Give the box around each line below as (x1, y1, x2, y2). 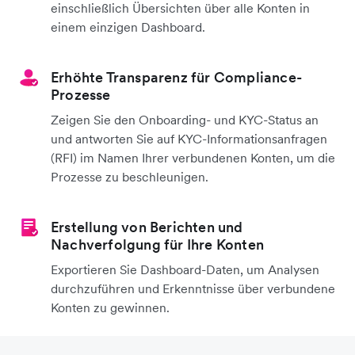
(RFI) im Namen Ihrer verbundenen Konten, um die (51, 150, 335, 166)
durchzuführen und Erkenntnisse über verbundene (51, 281, 335, 297)
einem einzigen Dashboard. (51, 19, 205, 36)
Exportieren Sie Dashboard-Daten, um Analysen (51, 261, 319, 278)
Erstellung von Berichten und (51, 218, 243, 237)
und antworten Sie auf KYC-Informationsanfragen (51, 131, 327, 147)
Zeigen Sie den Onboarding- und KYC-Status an (51, 112, 319, 128)
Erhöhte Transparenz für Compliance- (51, 68, 303, 87)
